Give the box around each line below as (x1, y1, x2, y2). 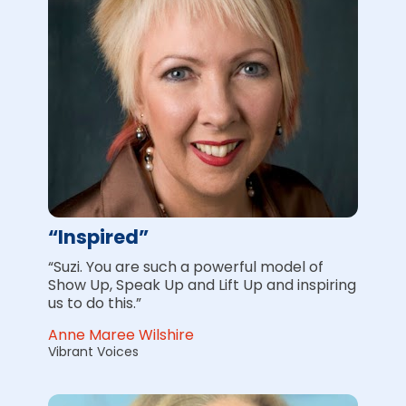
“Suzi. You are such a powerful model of (47, 256, 324, 277)
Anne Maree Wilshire (47, 324, 194, 345)
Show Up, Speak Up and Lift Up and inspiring (47, 274, 356, 295)
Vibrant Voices (47, 342, 139, 361)
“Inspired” (47, 224, 149, 251)
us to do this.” (47, 292, 141, 314)
